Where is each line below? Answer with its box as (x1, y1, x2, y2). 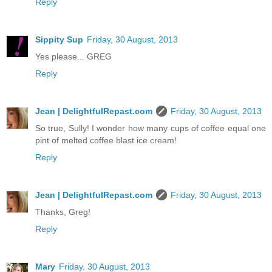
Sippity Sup (35, 35, 83, 45)
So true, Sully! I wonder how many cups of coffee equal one (35, 123, 266, 134)
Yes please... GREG (35, 52, 112, 62)
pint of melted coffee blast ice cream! (35, 135, 177, 146)
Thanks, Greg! (35, 207, 90, 217)
